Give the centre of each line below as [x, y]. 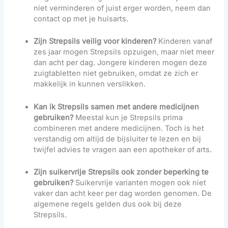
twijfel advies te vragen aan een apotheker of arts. [123, 149]
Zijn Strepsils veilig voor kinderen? [95, 41]
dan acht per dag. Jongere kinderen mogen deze [121, 63]
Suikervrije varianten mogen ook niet [140, 183]
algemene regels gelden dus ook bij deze [108, 204]
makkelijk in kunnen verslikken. [90, 84]
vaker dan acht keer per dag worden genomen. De [123, 194]
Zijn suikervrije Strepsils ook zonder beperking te [121, 172]
